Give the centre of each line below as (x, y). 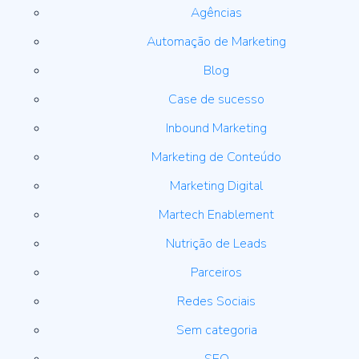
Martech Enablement (216, 215)
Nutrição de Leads (216, 244)
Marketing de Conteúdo (216, 157)
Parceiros (216, 273)
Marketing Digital (216, 186)
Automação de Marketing (216, 42)
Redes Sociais (216, 302)
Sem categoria (216, 331)
